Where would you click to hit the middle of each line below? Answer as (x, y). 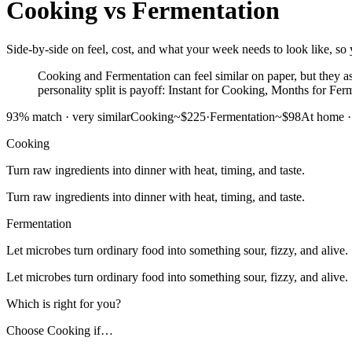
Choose (27, 330)
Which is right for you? (64, 303)
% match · (46, 116)
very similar (101, 116)
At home (323, 116)
